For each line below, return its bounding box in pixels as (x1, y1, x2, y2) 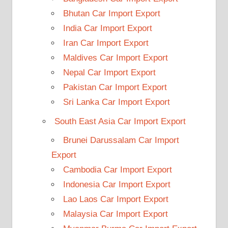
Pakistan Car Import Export (63, 82, 167, 93)
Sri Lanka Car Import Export (63, 97, 170, 107)
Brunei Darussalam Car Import (63, 135, 179, 146)
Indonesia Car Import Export (63, 180, 170, 190)
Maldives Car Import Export (63, 53, 168, 63)
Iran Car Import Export (63, 38, 149, 48)
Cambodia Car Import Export (63, 165, 172, 175)
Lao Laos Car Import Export (63, 194, 168, 205)
